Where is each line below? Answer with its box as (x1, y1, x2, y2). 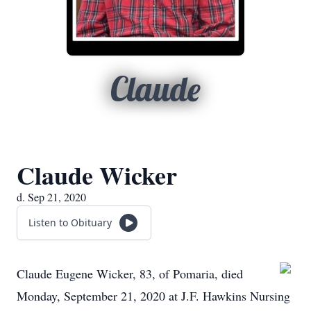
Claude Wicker (17, 157, 177, 193)
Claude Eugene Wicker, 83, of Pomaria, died (17, 265, 243, 282)
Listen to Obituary (28, 216, 112, 229)
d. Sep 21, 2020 (17, 190, 86, 204)
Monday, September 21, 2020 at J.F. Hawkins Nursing (17, 287, 290, 304)
